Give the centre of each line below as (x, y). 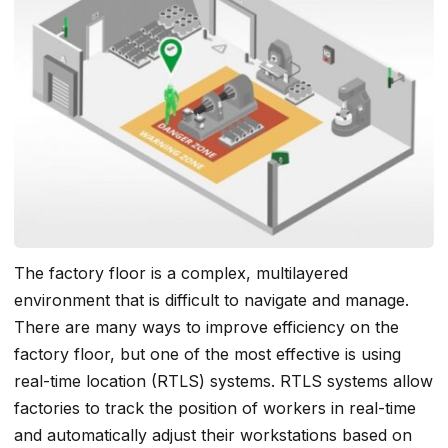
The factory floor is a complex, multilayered (181, 273)
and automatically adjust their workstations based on (213, 435)
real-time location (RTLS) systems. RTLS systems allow (223, 381)
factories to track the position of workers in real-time (215, 408)
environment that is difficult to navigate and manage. (211, 300)
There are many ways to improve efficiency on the (206, 327)
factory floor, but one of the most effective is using (207, 354)
